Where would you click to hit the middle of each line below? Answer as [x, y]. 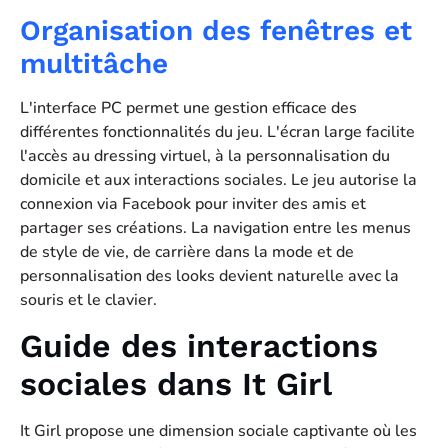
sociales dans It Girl [176, 383]
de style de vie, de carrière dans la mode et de [187, 252]
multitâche [94, 64]
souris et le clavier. [88, 300]
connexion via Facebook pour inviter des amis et [193, 204]
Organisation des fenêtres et [216, 31]
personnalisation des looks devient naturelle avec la [209, 276]
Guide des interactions [199, 345]
